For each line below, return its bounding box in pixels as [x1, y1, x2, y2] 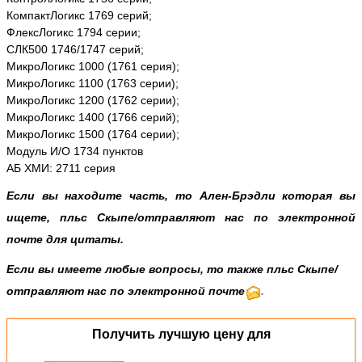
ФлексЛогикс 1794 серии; [6, 26, 141, 40]
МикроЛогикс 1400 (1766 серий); [6, 111, 179, 124]
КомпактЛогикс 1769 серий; [6, 9, 152, 23]
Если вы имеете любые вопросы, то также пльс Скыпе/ [6, 263, 338, 276]
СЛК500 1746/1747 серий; [6, 43, 144, 57]
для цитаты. [46, 233, 124, 246]
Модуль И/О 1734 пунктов [6, 145, 143, 158]
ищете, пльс [6, 211, 87, 225]
